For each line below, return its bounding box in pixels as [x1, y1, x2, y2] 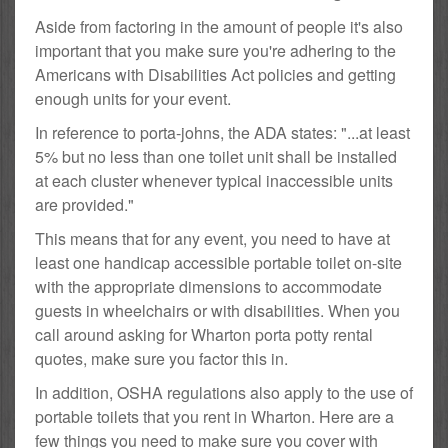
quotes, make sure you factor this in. [35, 347, 288, 371]
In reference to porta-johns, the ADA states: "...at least [35, 121, 410, 145]
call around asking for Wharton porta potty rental [35, 323, 373, 347]
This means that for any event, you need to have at [35, 227, 390, 251]
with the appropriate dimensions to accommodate [35, 275, 382, 299]
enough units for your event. [35, 87, 231, 111]
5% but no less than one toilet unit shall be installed [35, 145, 397, 169]
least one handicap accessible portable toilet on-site [35, 251, 402, 275]
